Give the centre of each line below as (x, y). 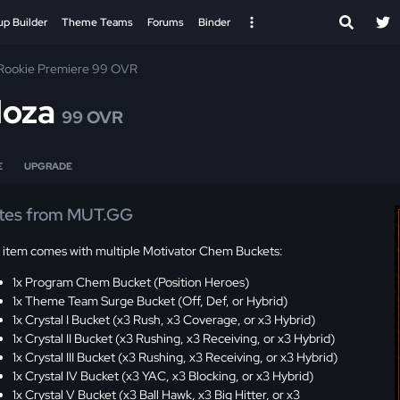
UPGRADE (48, 166)
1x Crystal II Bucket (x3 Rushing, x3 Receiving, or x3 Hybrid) (174, 338)
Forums (166, 22)
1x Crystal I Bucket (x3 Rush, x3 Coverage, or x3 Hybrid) (164, 319)
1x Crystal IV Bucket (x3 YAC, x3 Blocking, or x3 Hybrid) (163, 375)
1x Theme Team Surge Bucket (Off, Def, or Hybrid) (150, 300)
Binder (214, 22)
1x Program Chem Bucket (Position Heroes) (131, 282)
